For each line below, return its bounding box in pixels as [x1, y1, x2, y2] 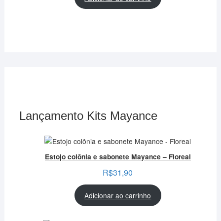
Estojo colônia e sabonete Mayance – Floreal [44, 151, 191, 161]
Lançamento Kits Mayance [19, 109, 157, 122]
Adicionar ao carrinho [84, 190, 151, 201]
